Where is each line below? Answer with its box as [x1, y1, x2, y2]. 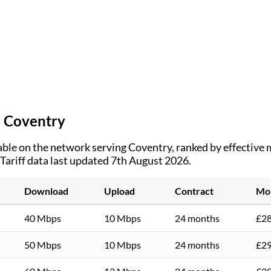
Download [24, 184, 68, 197]
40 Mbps [24, 212, 61, 224]
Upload [104, 184, 135, 197]
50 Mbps [24, 238, 61, 250]
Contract [175, 184, 214, 197]
